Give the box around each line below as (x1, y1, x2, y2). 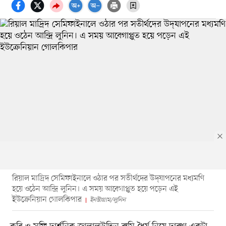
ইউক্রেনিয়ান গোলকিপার (12, 194, 82, 205)
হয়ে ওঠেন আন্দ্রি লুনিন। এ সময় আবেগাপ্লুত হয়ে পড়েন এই (12, 183, 178, 195)
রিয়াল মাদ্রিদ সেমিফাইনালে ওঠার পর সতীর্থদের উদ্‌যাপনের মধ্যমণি (12, 173, 204, 184)
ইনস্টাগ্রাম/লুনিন (89, 195, 126, 204)
